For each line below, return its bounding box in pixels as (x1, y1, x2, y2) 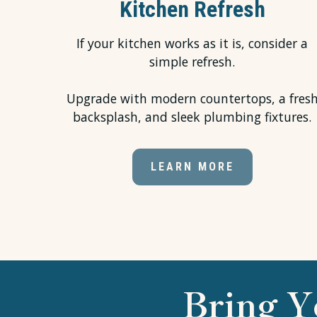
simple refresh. (149, 52, 236, 70)
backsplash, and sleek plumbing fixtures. (73, 108, 312, 125)
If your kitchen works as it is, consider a (76, 34, 309, 52)
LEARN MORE (150, 159, 234, 173)
